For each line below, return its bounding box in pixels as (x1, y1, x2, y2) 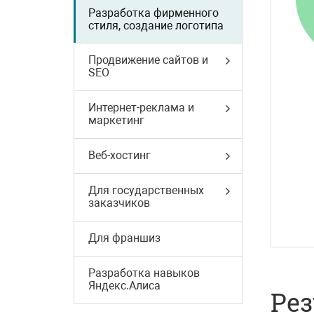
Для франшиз (88, 231, 161, 245)
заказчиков (88, 196, 150, 210)
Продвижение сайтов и (88, 53, 208, 67)
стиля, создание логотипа (88, 19, 224, 32)
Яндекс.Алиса (88, 279, 161, 292)
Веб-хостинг (88, 149, 151, 162)
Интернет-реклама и (88, 101, 194, 114)
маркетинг (88, 114, 144, 127)
